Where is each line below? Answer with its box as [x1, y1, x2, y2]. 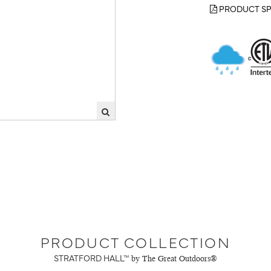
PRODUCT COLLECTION [40, 231, 231, 252]
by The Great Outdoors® [131, 254, 217, 264]
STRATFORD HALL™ [54, 251, 129, 264]
